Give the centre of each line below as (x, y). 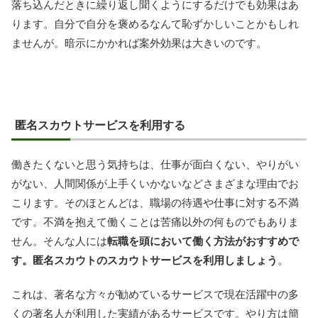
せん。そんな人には (59, 241)
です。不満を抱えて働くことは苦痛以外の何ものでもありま (155, 221)
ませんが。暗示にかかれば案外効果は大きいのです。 (139, 43)
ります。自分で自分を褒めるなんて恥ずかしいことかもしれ (155, 23)
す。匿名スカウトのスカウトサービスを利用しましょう (144, 260)
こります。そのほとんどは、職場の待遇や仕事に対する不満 (155, 202)
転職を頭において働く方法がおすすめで (203, 241)
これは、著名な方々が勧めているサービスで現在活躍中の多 (155, 294)
